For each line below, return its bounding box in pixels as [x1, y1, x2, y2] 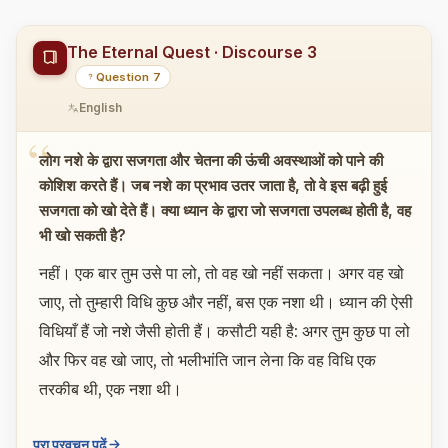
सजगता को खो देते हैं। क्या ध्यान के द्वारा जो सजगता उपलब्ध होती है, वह [38, 200, 411, 220]
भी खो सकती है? [38, 225, 126, 245]
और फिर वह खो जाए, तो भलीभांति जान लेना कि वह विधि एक [38, 350, 376, 371]
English [79, 100, 122, 116]
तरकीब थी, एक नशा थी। [38, 379, 182, 400]
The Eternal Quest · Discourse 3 [67, 41, 317, 62]
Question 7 [95, 69, 162, 84]
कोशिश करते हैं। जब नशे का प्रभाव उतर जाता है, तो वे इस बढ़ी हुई [38, 175, 387, 195]
